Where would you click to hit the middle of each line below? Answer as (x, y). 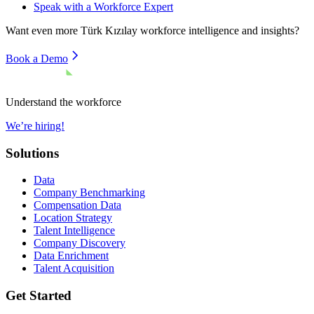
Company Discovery (80, 243)
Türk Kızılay (109, 30)
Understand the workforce (63, 102)
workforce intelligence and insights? (218, 30)
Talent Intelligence (74, 231)
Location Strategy (73, 218)
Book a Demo (37, 58)
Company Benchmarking (89, 193)
